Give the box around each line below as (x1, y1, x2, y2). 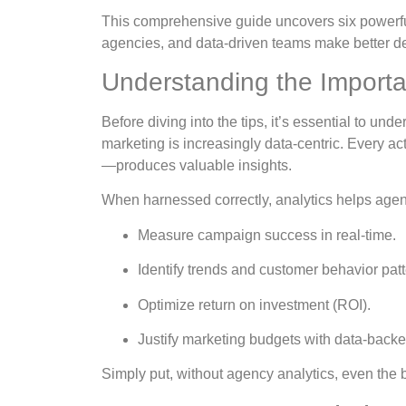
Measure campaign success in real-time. (138, 227, 396, 243)
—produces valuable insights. (101, 158, 292, 174)
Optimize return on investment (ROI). (138, 296, 371, 313)
